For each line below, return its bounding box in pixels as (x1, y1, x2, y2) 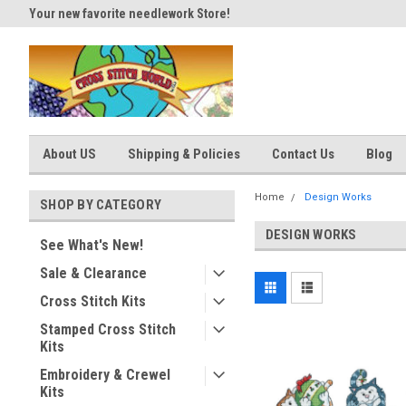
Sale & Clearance (40, 265, 147, 282)
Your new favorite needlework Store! (29, 6, 230, 21)
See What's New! (40, 237, 143, 254)
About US (43, 146, 96, 162)
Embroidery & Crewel (40, 366, 170, 383)
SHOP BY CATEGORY (40, 197, 161, 213)
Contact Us (272, 146, 334, 162)
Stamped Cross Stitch (40, 321, 176, 338)
